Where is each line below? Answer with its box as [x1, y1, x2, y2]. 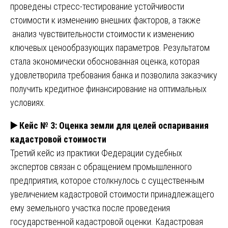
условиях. [10, 97, 46, 108]
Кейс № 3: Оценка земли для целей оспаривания [17, 120, 209, 131]
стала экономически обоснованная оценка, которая [10, 55, 199, 67]
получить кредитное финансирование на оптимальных [10, 83, 207, 94]
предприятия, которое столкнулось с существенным [10, 175, 204, 186]
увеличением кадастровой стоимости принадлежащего [10, 188, 214, 199]
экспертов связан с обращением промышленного [10, 161, 192, 172]
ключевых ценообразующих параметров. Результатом [10, 42, 210, 53]
